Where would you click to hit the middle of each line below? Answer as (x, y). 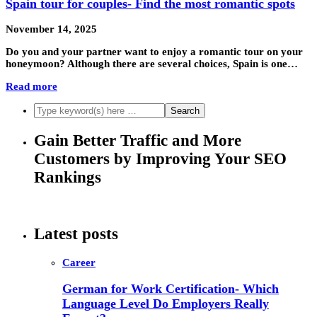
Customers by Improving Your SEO (160, 158)
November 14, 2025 (51, 29)
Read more (31, 87)
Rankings (68, 177)
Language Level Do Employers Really (166, 303)
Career (79, 262)
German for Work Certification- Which (171, 288)
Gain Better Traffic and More (138, 140)
